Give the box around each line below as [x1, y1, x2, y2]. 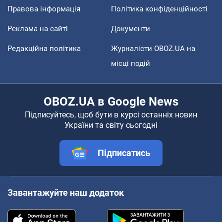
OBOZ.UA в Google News [44, 94, 178, 109]
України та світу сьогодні [64, 120, 158, 130]
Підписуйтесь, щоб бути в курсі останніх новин [25, 110, 197, 119]
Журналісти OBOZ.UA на [111, 44, 195, 53]
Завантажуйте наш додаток [7, 187, 124, 198]
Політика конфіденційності [111, 4, 208, 13]
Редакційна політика [7, 44, 81, 53]
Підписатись [98, 147, 150, 158]
